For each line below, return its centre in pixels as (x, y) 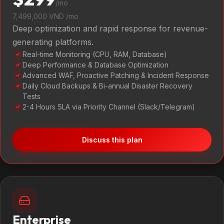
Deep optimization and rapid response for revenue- (110, 28)
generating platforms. (53, 42)
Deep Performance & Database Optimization (95, 65)
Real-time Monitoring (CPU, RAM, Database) (95, 54)
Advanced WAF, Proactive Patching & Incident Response (116, 75)
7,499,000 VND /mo (45, 16)
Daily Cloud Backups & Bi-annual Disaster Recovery (107, 86)
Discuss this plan (112, 140)
